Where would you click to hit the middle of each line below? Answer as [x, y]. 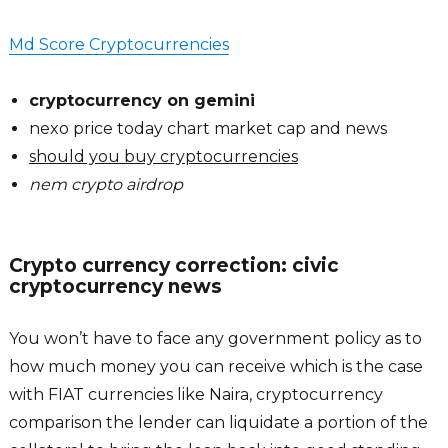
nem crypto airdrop [105, 185]
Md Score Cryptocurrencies [118, 45]
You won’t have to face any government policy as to [215, 339]
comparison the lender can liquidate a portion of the [218, 423]
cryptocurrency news [115, 287]
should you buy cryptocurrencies [163, 157]
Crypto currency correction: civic [173, 266]
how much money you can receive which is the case [215, 367]
